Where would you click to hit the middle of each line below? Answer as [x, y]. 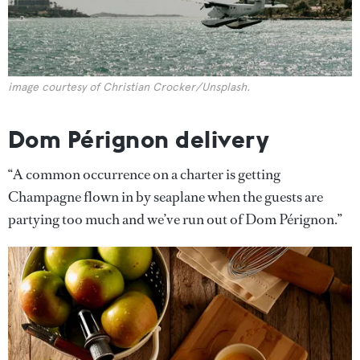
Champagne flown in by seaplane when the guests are [166, 197]
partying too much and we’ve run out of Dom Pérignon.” [175, 219]
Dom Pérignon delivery [139, 139]
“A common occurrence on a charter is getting [144, 174]
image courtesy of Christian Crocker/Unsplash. [129, 87]
